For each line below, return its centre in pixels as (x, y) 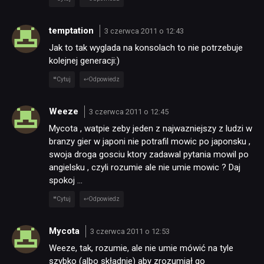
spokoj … (66, 181)
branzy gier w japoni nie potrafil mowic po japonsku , (150, 142)
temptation (72, 30)
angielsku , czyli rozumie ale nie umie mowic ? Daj (145, 168)
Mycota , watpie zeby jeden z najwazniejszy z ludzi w (151, 129)
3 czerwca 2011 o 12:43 (144, 31)
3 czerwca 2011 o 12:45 (128, 111)
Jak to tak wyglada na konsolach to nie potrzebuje (146, 48)
